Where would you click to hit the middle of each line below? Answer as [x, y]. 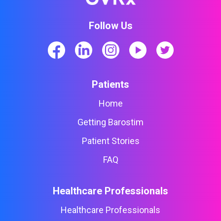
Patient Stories [110, 141]
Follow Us [110, 25]
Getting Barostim [110, 122]
